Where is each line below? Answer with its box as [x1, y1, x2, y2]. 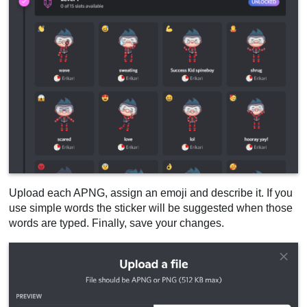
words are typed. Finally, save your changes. [9, 217, 225, 229]
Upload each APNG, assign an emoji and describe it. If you [9, 186, 293, 199]
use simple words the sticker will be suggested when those [9, 201, 293, 214]
